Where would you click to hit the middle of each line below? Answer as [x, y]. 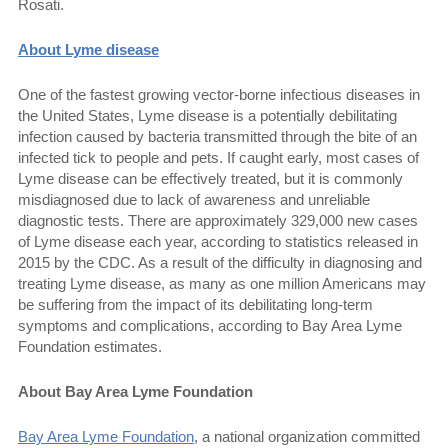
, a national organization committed [307, 436]
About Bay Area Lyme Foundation [135, 391]
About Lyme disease [88, 49]
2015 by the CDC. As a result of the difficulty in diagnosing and [220, 262]
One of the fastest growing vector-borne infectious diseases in [219, 94]
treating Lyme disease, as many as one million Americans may [222, 283]
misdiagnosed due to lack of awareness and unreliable [194, 199]
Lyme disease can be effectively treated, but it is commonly [210, 178]
